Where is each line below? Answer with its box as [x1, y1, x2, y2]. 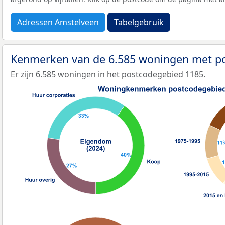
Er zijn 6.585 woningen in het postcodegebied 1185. [11, 68, 205, 80]
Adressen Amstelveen [17, 16, 99, 28]
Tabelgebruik [114, 16, 164, 28]
